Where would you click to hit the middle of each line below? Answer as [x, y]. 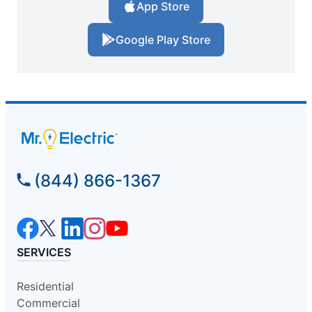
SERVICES [44, 252]
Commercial [48, 303]
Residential [45, 286]
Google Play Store [163, 40]
